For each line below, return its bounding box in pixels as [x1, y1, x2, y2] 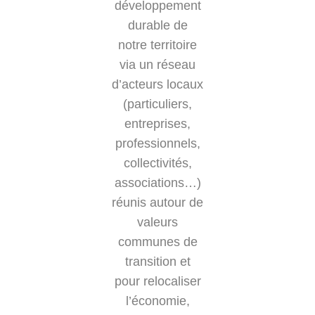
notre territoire [118, 38, 197, 52]
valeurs [137, 215, 178, 229]
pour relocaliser [114, 274, 201, 288]
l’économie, [125, 294, 190, 308]
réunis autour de [112, 195, 203, 210]
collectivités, [123, 156, 192, 170]
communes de [117, 235, 198, 249]
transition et [124, 255, 191, 269]
